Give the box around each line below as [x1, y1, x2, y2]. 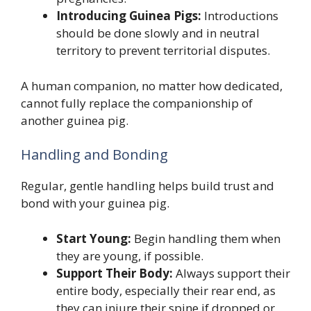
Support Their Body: [56, 264, 173, 281]
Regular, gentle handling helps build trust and [21, 178, 274, 194]
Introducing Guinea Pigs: [56, 8, 201, 24]
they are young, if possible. [56, 247, 203, 264]
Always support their [173, 264, 290, 281]
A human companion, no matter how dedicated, [21, 77, 283, 94]
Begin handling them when [131, 230, 280, 246]
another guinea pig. [21, 112, 128, 128]
